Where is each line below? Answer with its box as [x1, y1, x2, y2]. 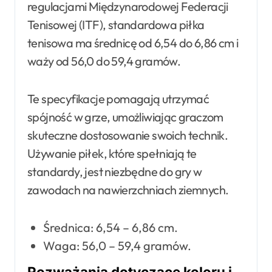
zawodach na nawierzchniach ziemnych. [27, 182, 229, 197]
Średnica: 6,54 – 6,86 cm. [42, 219, 178, 235]
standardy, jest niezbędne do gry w [27, 163, 202, 179]
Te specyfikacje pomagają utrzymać [27, 90, 209, 106]
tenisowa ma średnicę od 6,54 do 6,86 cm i [27, 35, 239, 50]
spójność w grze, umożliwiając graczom [27, 109, 223, 124]
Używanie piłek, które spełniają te [27, 145, 197, 161]
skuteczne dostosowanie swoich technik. [27, 127, 228, 143]
